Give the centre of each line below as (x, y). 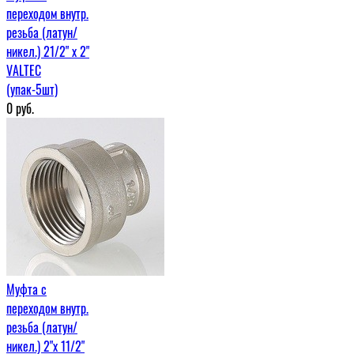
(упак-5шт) (32, 89)
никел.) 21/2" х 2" (48, 51)
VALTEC (24, 70)
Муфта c (26, 289)
